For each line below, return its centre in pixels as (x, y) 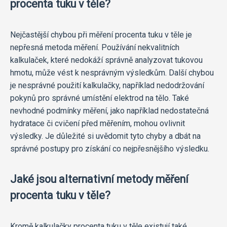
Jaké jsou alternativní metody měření (99, 179)
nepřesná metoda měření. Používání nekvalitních (95, 47)
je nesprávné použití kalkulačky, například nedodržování (107, 85)
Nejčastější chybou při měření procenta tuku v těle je (101, 34)
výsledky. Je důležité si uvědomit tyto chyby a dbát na (105, 136)
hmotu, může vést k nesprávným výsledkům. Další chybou (112, 72)
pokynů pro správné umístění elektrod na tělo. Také (100, 98)
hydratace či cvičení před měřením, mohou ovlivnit (98, 123)
